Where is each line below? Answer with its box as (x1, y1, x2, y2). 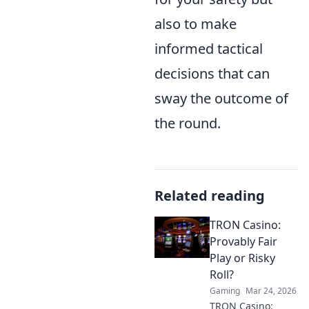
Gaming (210, 285, 240, 297)
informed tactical (154, 39, 263, 58)
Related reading (154, 186, 265, 205)
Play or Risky (210, 250, 275, 266)
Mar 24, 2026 (246, 285, 297, 297)
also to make (154, 14, 237, 33)
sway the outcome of (154, 89, 288, 108)
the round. (154, 114, 221, 132)
